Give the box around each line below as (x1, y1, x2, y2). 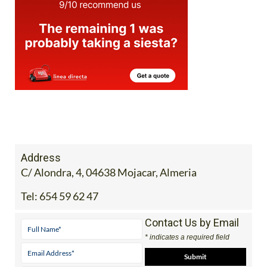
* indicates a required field (144, 254, 229, 263)
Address (21, 173, 61, 186)
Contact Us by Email (144, 238, 239, 251)
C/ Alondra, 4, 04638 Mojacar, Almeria (21, 187, 197, 201)
